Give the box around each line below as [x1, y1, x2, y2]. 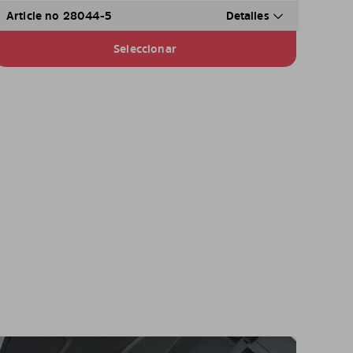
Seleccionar [113, 41, 176, 57]
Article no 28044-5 [6, 8, 111, 24]
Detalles [225, 8, 273, 24]
